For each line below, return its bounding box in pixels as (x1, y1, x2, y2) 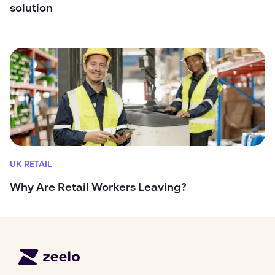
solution (10, 3, 53, 14)
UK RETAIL (10, 160, 52, 169)
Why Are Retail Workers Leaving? (10, 182, 189, 193)
